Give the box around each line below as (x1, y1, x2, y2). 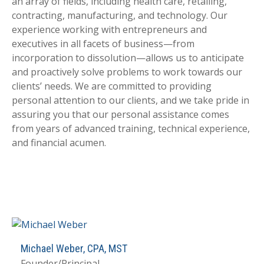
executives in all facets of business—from (12, 37, 194, 51)
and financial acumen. (12, 136, 106, 150)
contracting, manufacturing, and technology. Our (12, 9, 227, 22)
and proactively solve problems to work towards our (12, 65, 242, 79)
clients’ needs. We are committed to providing (12, 80, 212, 93)
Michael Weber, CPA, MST (21, 242, 127, 255)
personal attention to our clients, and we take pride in (12, 94, 249, 107)
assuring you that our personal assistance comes (12, 108, 229, 121)
